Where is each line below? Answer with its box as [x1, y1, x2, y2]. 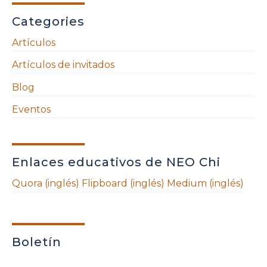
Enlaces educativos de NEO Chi [12, 155, 221, 170]
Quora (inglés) [12, 178, 79, 190]
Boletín [12, 235, 61, 249]
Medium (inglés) [167, 178, 244, 190]
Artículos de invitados [12, 59, 114, 71]
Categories [12, 14, 85, 29]
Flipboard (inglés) [82, 178, 164, 190]
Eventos [12, 104, 51, 116]
